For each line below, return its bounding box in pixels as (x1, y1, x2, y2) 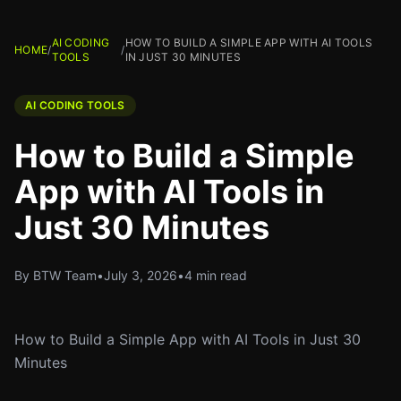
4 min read (184, 268, 247, 283)
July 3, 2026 (104, 268, 177, 283)
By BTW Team (14, 268, 97, 283)
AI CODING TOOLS (25, 98, 125, 112)
